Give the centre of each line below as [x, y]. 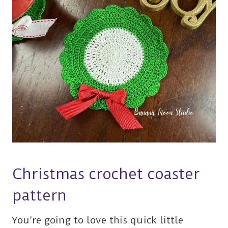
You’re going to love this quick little [98, 220]
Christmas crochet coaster [106, 174]
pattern [40, 195]
